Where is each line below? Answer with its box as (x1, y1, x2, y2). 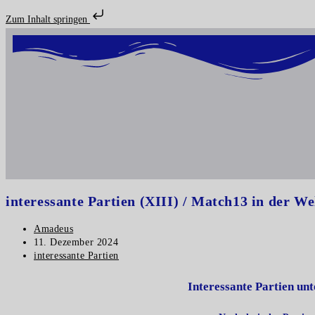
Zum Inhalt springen (6, 14, 90, 25)
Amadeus (34, 224, 74, 235)
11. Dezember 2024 (34, 237, 119, 248)
